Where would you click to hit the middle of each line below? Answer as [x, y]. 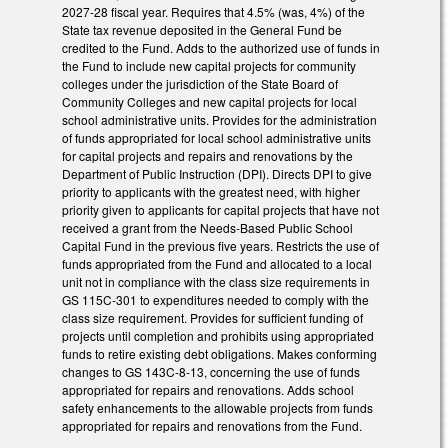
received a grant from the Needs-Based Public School [207, 228]
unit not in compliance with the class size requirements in [216, 282]
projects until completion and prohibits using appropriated [218, 336]
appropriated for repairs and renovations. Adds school [208, 390]
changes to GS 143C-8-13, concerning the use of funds [211, 372]
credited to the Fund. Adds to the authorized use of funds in [221, 48]
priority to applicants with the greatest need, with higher [211, 192]
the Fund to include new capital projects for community [209, 66]
